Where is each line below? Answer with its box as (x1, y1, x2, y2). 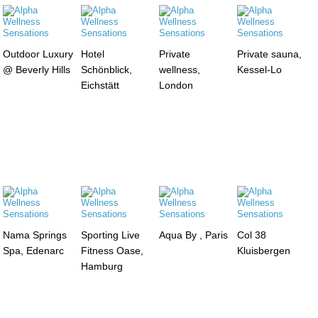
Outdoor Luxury (3, 48, 74, 60)
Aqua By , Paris (158, 229, 228, 241)
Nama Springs (3, 229, 67, 241)
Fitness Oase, (81, 244, 144, 256)
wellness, (158, 63, 200, 75)
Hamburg (81, 260, 124, 272)
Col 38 (236, 229, 266, 241)
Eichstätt (81, 79, 120, 91)
